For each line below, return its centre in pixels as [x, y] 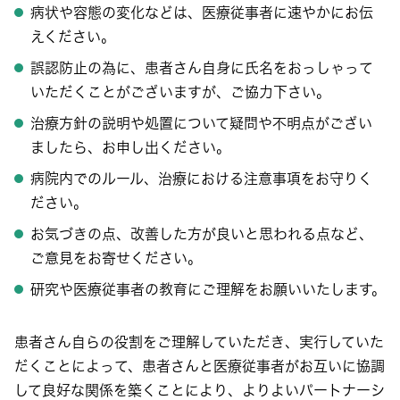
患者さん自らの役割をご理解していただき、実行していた [199, 342]
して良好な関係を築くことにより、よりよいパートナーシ [200, 390]
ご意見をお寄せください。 [116, 258]
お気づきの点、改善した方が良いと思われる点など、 [202, 234]
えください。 [73, 37]
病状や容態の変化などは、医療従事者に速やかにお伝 [202, 12]
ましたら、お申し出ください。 [130, 147]
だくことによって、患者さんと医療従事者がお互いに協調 [200, 366]
